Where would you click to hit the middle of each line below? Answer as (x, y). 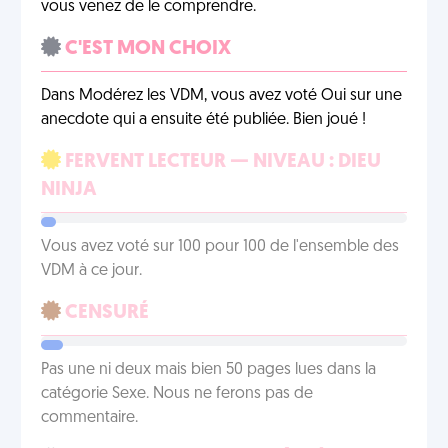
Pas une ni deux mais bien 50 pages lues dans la (208, 370)
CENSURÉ (105, 313)
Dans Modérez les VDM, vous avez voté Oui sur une (221, 96)
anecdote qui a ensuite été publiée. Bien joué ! (203, 120)
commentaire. (89, 418)
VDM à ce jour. (91, 271)
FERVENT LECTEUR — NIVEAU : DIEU (221, 162)
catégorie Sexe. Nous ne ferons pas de (177, 394)
